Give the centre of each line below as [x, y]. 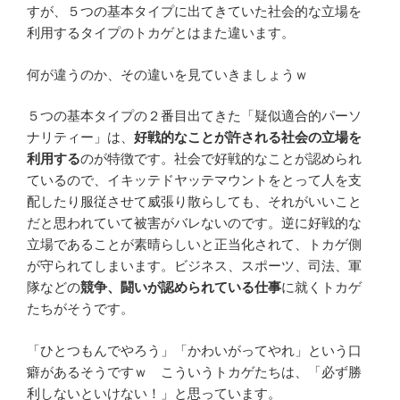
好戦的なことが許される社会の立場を [248, 137]
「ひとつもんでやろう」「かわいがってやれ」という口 [194, 350]
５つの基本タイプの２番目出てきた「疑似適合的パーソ [194, 116]
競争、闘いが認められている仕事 [181, 287]
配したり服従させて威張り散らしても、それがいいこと [194, 202]
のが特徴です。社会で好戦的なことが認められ [221, 159]
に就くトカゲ [321, 287]
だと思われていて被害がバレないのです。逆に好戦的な [194, 223]
